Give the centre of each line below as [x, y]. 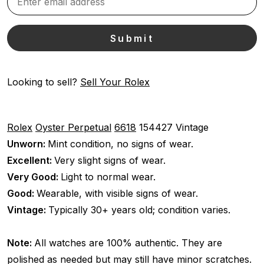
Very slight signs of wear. [110, 160]
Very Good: [34, 176]
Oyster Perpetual [73, 127]
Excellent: [31, 160]
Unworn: [27, 143]
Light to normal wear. [108, 176]
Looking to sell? [44, 82]
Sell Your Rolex [115, 82]
